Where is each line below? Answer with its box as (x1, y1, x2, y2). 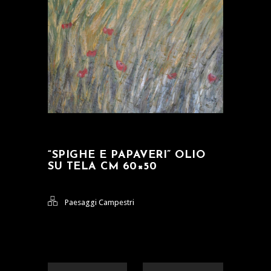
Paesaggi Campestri (65, 197, 134, 207)
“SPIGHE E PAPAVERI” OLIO (48, 149, 205, 161)
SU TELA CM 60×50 (48, 160, 157, 172)
